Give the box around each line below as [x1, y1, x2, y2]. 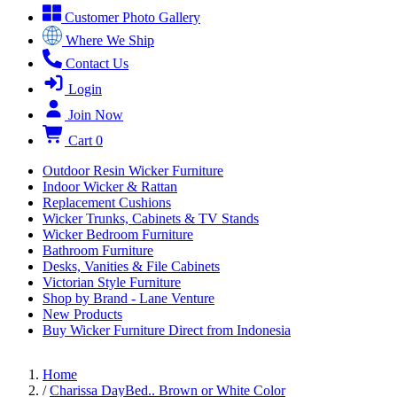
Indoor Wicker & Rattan [43, 179, 177, 194]
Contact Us [66, 56, 128, 71]
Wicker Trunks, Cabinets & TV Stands [43, 211, 259, 226]
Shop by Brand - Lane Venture [43, 291, 214, 306]
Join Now [68, 107, 123, 122]
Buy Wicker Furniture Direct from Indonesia [43, 323, 291, 338]
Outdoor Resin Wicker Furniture [43, 163, 223, 178]
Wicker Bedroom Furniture [43, 227, 193, 242]
